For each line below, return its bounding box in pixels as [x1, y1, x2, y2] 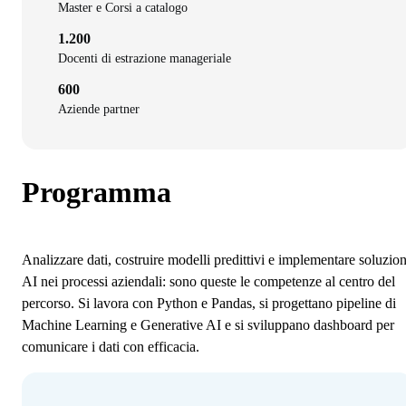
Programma [22, 175, 171, 208]
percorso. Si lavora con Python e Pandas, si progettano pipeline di [22, 295, 396, 312]
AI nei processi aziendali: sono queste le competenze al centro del [22, 274, 395, 290]
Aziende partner [58, 102, 140, 117]
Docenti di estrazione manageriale [58, 52, 231, 66]
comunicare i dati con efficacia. [22, 339, 199, 355]
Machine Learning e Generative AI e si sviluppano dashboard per [22, 317, 394, 333]
